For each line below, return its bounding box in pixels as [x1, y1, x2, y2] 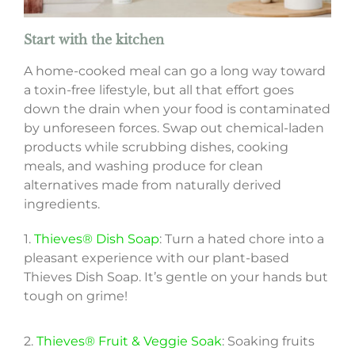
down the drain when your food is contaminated [23, 101, 330, 117]
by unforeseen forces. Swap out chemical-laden [23, 120, 324, 136]
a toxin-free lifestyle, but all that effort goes [23, 82, 294, 98]
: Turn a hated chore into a [158, 231, 324, 247]
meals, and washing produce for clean [23, 158, 263, 174]
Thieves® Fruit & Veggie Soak [36, 333, 222, 349]
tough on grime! [23, 288, 128, 304]
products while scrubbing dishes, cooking [23, 139, 288, 155]
